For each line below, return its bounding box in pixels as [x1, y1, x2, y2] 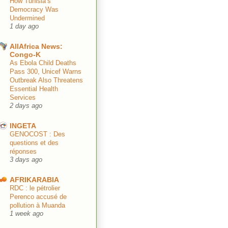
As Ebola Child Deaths [10, 59, 76, 67]
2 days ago [10, 102, 42, 110]
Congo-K [10, 50, 41, 59]
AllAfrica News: [10, 42, 63, 51]
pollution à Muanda [10, 202, 65, 210]
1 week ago [10, 210, 43, 218]
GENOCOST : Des [10, 130, 65, 138]
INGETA [10, 122, 36, 130]
